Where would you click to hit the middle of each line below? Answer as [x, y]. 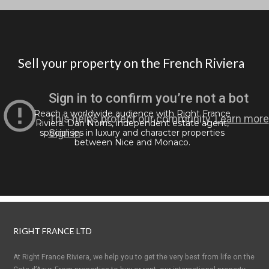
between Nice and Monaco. [132, 143]
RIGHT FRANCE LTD [53, 231]
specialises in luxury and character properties [132, 133]
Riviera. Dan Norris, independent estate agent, [132, 123]
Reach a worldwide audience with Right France [132, 114]
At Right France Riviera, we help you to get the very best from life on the [134, 257]
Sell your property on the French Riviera [131, 63]
